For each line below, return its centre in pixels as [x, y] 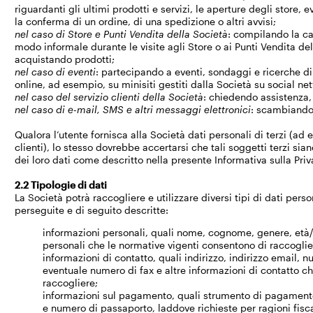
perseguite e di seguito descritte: [92, 210]
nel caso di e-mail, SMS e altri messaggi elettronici [133, 109]
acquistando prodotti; [65, 59]
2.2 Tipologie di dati [61, 185]
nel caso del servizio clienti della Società [109, 97]
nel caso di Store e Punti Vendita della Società [122, 34]
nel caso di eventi [56, 72]
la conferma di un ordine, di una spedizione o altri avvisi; [146, 21]
